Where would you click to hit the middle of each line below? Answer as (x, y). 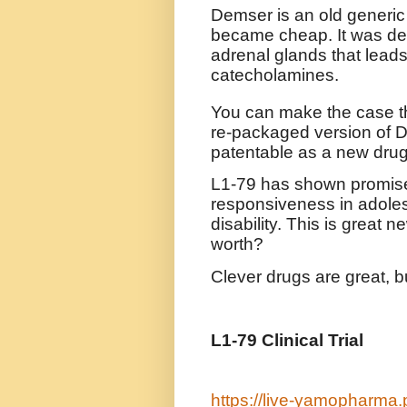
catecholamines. (275, 74)
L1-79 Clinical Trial (287, 340)
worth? (237, 244)
